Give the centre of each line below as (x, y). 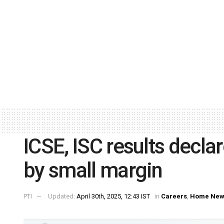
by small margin (93, 170)
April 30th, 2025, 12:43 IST (113, 196)
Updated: (62, 196)
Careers (174, 196)
